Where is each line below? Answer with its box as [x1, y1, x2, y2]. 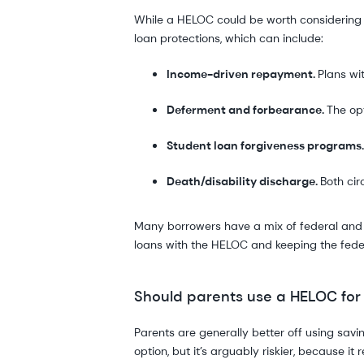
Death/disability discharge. [167, 173, 321, 188]
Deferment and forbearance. [167, 102, 327, 117]
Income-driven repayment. [167, 66, 318, 81]
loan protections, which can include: [134, 30, 324, 45]
